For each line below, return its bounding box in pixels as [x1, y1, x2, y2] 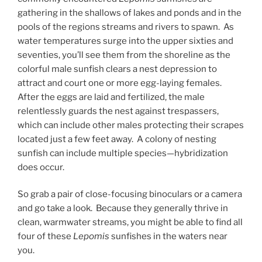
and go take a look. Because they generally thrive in [18, 203, 228, 214]
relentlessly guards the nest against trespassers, [18, 105, 219, 116]
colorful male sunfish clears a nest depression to [18, 63, 217, 74]
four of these [18, 231, 73, 242]
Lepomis [73, 231, 109, 242]
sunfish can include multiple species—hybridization [18, 147, 228, 158]
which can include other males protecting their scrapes [18, 119, 244, 130]
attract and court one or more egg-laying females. [18, 77, 223, 88]
